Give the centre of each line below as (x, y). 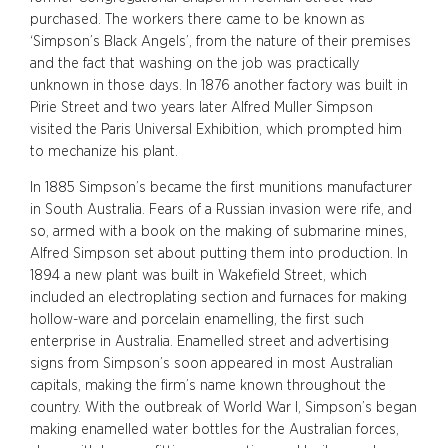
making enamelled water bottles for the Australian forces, (214, 429)
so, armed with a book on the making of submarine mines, (218, 231)
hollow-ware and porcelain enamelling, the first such (197, 319)
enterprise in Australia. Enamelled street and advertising (209, 341)
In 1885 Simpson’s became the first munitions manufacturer (221, 187)
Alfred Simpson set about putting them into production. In (219, 253)
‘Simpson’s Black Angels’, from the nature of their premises (220, 41)
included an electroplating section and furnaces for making (218, 297)
